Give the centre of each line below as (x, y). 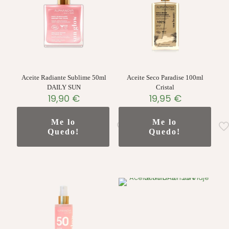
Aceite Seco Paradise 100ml (165, 78)
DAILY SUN (64, 87)
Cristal (165, 87)
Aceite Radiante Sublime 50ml (64, 78)
